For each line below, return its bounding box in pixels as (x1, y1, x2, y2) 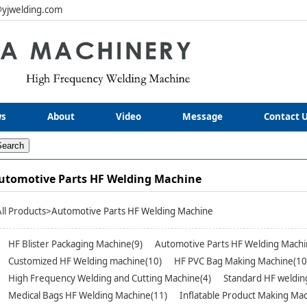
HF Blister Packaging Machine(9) (8, 238, 143, 251)
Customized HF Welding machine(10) (8, 255, 162, 268)
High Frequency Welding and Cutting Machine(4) (8, 272, 211, 285)
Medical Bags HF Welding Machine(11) (8, 289, 167, 302)
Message (182, 110, 223, 123)
